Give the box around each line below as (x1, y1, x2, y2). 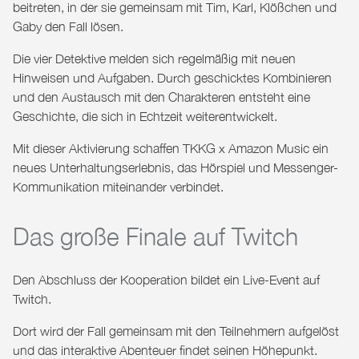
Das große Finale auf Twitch (13, 221, 298, 250)
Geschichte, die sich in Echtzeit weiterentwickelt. (13, 108, 277, 123)
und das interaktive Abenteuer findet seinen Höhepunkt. (13, 342, 317, 357)
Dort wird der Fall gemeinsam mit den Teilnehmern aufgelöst (13, 323, 339, 338)
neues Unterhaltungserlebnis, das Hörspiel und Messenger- (13, 159, 338, 175)
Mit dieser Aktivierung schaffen (13, 140, 183, 155)
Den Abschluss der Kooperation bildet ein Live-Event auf (13, 272, 320, 287)
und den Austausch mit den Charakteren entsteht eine (13, 89, 310, 104)
